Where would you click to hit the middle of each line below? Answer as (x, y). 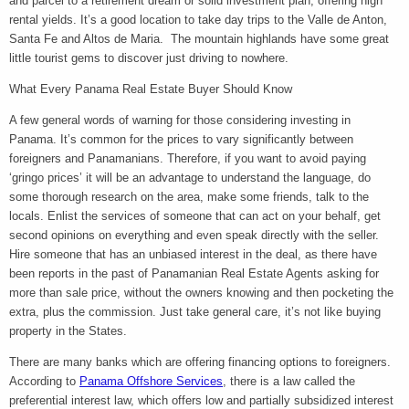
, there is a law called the (289, 381)
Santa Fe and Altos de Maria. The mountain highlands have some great (199, 38)
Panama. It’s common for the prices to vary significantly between (181, 139)
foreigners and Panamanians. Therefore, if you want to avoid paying (188, 158)
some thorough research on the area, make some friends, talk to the (189, 196)
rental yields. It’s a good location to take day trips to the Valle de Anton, (198, 19)
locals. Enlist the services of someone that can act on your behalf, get (195, 215)
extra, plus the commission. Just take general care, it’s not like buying (195, 311)
